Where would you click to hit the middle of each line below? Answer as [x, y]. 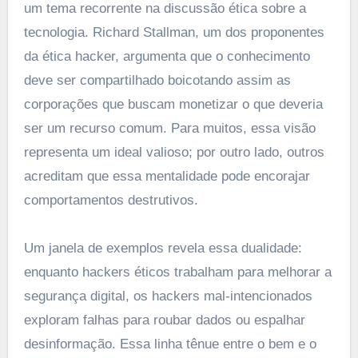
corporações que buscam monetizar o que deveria [173, 104]
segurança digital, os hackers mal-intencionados [168, 296]
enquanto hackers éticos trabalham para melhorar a [177, 272]
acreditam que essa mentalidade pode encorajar [167, 176]
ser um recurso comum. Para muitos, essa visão [169, 128]
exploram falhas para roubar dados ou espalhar [164, 320]
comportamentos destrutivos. [111, 200]
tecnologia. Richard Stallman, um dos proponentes [174, 32]
